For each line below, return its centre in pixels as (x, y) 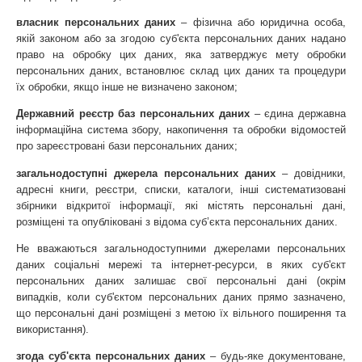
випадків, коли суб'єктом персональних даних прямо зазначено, (181, 297)
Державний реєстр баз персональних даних (133, 114)
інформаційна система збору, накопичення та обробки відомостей (181, 130)
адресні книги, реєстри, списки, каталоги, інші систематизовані (181, 189)
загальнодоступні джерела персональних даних (146, 173)
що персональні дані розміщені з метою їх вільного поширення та (181, 313)
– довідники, (311, 173)
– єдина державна (298, 114)
